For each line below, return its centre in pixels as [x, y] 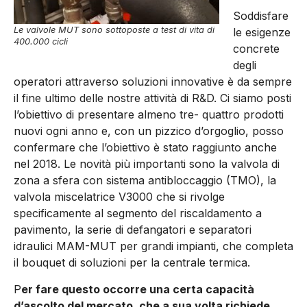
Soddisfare [261, 16]
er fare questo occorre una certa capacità [138, 289]
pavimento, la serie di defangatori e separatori [133, 230]
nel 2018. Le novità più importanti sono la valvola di [147, 164]
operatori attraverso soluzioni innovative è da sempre [153, 82]
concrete [256, 49]
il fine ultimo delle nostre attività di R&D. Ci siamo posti [152, 98]
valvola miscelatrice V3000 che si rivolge [119, 197]
